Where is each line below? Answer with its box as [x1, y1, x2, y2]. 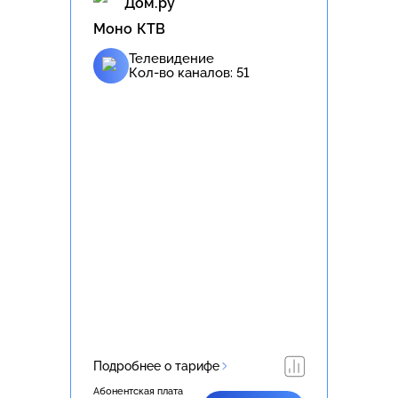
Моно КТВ [93, 20, 166, 37]
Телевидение [129, 50, 214, 67]
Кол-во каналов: [129, 64, 236, 81]
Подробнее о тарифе [93, 358, 219, 373]
